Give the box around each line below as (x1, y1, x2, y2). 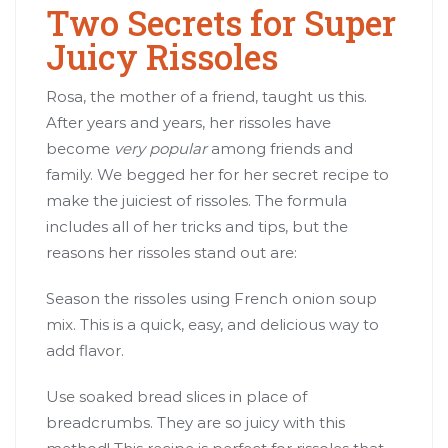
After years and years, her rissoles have (46, 112, 331, 132)
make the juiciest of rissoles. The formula (46, 190, 347, 210)
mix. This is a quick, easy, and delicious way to (46, 314, 379, 334)
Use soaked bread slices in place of (46, 386, 307, 406)
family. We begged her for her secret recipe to (46, 164, 389, 184)
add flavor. (46, 340, 124, 360)
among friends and (207, 138, 353, 158)
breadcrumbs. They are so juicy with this (46, 412, 345, 432)
